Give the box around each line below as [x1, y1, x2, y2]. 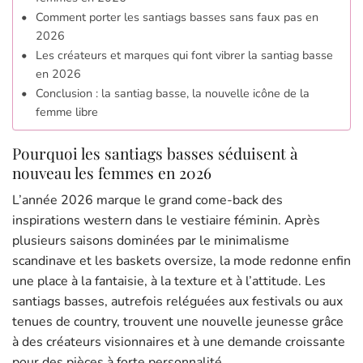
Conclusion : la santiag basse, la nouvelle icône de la [35, 85, 310, 102]
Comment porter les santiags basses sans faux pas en [35, 9, 318, 26]
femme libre [35, 104, 98, 121]
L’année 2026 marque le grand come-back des [12, 190, 283, 209]
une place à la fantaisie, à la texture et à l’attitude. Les [12, 271, 326, 290]
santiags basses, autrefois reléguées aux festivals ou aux [12, 292, 343, 310]
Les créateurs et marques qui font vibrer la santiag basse [35, 47, 333, 64]
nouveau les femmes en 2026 [12, 162, 211, 184]
